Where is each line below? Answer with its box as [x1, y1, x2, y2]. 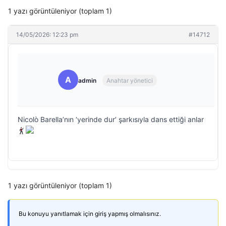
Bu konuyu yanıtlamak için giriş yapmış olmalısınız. [19, 209, 161, 217]
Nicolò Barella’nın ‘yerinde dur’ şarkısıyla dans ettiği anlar [18, 115, 204, 124]
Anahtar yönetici [106, 77, 153, 85]
